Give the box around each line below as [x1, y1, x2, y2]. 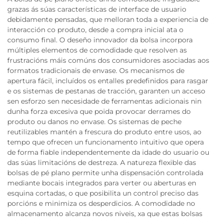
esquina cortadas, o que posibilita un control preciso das [7, 189, 199, 198]
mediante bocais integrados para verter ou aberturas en [7, 179, 196, 188]
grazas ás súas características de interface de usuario [7, 5, 186, 14]
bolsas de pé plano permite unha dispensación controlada [7, 168, 203, 178]
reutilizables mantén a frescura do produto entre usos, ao [7, 127, 201, 137]
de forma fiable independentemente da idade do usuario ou [7, 148, 209, 157]
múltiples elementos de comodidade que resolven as [7, 46, 187, 55]
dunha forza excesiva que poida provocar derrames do [7, 107, 191, 116]
